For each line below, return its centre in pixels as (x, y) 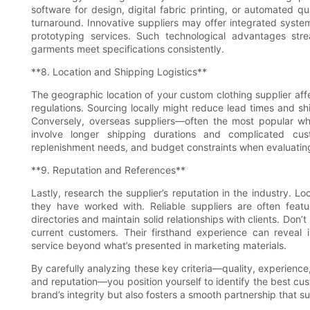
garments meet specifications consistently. (128, 49)
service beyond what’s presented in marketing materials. (159, 246)
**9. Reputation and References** (108, 170)
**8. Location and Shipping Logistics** (119, 72)
